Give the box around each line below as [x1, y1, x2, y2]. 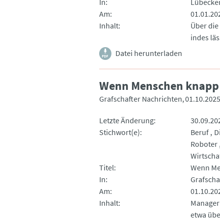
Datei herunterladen [115, 48, 182, 58]
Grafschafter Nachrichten [99, 93, 182, 104]
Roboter [190, 138, 218, 149]
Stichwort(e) [99, 127, 140, 137]
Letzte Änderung [99, 115, 154, 125]
